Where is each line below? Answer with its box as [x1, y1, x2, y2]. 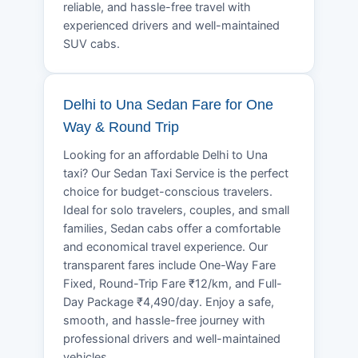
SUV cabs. [63, 36, 120, 51]
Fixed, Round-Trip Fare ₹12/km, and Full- [63, 276, 282, 291]
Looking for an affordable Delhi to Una [63, 147, 268, 162]
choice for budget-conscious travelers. [63, 184, 272, 199]
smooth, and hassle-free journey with [63, 312, 265, 328]
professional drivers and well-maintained [63, 331, 280, 346]
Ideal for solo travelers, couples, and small [63, 202, 289, 217]
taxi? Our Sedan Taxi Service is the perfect [63, 165, 288, 181]
